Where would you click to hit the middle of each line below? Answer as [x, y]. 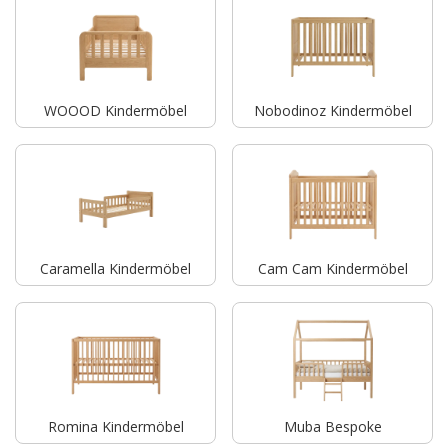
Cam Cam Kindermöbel [332, 268]
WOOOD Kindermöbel [115, 110]
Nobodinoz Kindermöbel [332, 110]
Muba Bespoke [332, 426]
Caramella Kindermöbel [115, 268]
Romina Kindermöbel [115, 426]
